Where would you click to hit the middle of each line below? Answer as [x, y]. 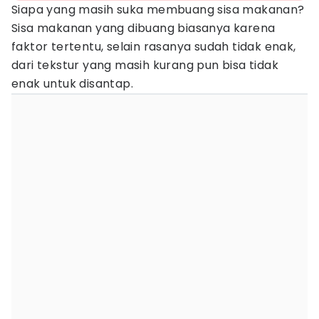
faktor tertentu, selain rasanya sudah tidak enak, [154, 47]
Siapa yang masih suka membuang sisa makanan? [158, 10]
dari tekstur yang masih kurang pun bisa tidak [145, 65]
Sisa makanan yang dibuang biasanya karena [143, 28]
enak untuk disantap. [72, 84]
